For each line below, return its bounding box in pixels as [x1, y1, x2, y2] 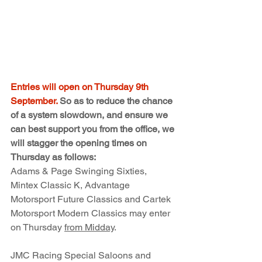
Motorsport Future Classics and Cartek [11, 194, 173, 205]
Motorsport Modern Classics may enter [11, 208, 173, 219]
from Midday [64, 222, 114, 233]
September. [11, 95, 57, 107]
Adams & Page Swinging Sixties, [11, 166, 149, 177]
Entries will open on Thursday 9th [11, 81, 151, 93]
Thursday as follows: [11, 151, 96, 163]
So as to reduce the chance [57, 95, 175, 107]
